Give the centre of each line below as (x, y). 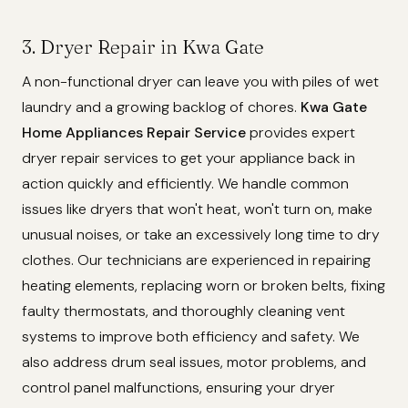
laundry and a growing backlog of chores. (161, 107)
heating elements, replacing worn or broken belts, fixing (204, 286)
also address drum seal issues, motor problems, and (194, 362)
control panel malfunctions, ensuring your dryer (178, 388)
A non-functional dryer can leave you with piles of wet (200, 82)
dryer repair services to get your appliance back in (189, 158)
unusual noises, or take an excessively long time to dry (201, 235)
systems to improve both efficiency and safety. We (191, 337)
